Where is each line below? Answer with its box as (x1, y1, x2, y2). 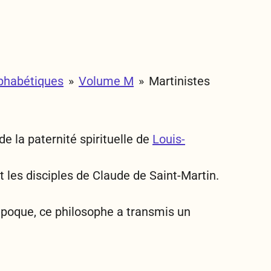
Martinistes (149, 74, 210, 88)
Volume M (79, 74, 134, 88)
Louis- (152, 132, 185, 146)
